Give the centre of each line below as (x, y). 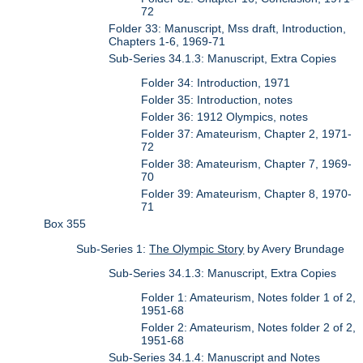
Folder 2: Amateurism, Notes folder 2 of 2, (249, 328)
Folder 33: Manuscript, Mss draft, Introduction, (228, 28)
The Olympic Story (197, 248)
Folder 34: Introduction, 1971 (216, 83)
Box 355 (65, 224)
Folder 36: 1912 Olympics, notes (225, 117)
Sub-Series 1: (113, 248)
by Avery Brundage (295, 248)
